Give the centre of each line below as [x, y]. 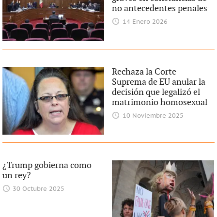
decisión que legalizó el [156, 92]
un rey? [16, 175]
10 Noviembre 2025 [153, 116]
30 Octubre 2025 [39, 189]
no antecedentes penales [160, 9]
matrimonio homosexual [160, 102]
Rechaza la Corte [144, 72]
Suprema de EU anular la [159, 82]
